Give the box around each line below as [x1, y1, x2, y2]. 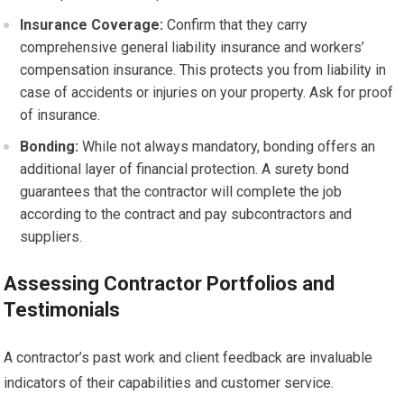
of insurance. [20, 106, 101, 124]
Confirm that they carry [163, 16, 308, 33]
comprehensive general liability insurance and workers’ [20, 39, 365, 56]
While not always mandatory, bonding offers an [78, 138, 376, 155]
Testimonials [4, 298, 121, 321]
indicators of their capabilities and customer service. [4, 374, 335, 391]
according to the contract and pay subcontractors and [20, 206, 353, 223]
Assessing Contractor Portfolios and [4, 272, 335, 295]
